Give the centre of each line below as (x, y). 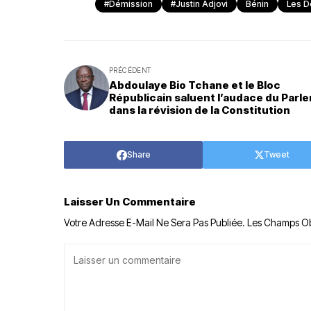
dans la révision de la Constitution (200, 110)
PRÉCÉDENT (130, 70)
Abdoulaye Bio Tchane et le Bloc (195, 85)
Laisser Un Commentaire (130, 202)
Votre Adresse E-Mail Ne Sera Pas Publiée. (154, 222)
